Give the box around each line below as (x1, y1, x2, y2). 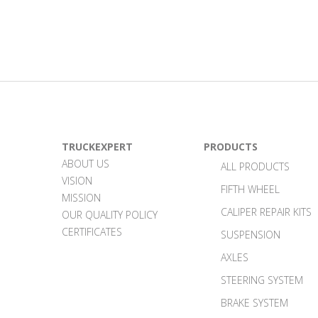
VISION (62, 173, 92, 187)
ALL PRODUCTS (221, 159, 290, 173)
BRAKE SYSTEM (221, 295, 288, 309)
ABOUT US (62, 156, 109, 170)
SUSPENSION (221, 227, 280, 241)
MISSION (62, 190, 101, 204)
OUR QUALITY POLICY (62, 207, 158, 221)
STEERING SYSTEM (221, 273, 303, 287)
